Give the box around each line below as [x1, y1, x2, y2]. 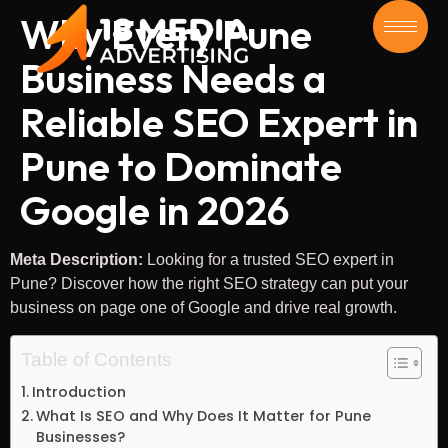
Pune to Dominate [20, 141, 342, 192]
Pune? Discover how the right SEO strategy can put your [10, 275, 408, 293]
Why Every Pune [20, 9, 312, 60]
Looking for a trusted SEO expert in [143, 251, 394, 269]
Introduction [31, 381, 126, 402]
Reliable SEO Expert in [20, 97, 418, 148]
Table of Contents [21, 348, 172, 370]
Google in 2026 [20, 185, 290, 236]
